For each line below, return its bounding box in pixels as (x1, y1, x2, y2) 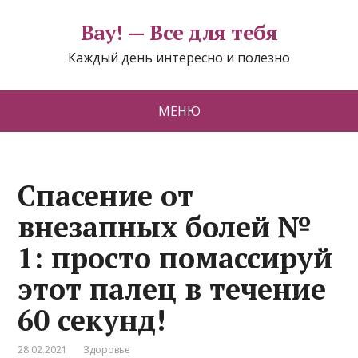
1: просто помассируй (18, 239, 333, 276)
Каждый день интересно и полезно (68, 49, 290, 66)
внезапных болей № (18, 208, 312, 245)
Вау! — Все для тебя (80, 18, 278, 46)
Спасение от (18, 177, 194, 214)
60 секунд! (18, 301, 166, 339)
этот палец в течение (18, 270, 327, 308)
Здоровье (83, 343, 131, 356)
